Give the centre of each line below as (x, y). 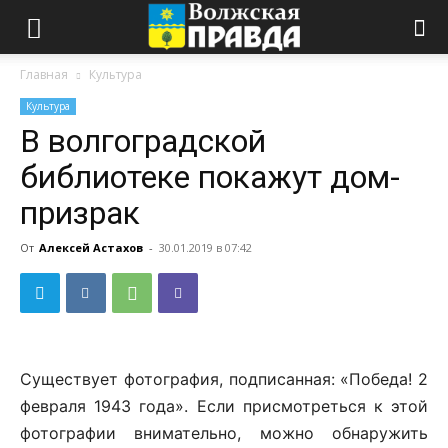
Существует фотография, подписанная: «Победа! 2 (224, 379)
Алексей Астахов (91, 247)
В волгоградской (143, 141)
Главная (44, 74)
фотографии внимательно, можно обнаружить (224, 433)
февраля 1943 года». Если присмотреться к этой (224, 406)
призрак (80, 213)
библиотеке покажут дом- (210, 177)
